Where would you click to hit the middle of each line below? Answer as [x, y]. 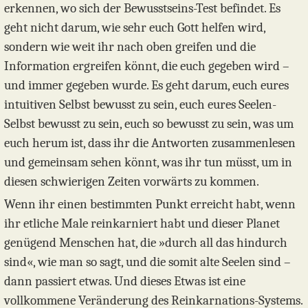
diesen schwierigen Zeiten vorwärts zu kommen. [132, 182]
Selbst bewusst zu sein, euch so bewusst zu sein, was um [149, 124]
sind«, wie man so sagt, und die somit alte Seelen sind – [147, 262]
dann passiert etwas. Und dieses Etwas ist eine [125, 282]
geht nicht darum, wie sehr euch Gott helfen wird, [135, 28]
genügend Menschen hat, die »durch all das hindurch [146, 243]
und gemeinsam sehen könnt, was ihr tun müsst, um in [148, 163]
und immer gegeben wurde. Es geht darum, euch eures [146, 86]
